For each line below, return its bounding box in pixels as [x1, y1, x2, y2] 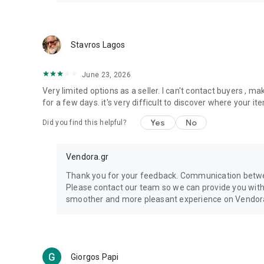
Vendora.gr [66, 152, 108, 161]
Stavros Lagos [71, 40, 126, 49]
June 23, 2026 [82, 71, 131, 79]
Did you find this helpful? [42, 118, 126, 127]
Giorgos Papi [71, 252, 119, 262]
